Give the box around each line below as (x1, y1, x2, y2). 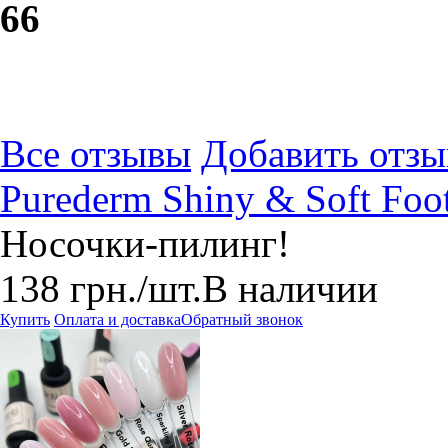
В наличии (202, 267, 378, 310)
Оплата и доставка (54, 311, 181, 328)
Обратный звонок (181, 311, 303, 328)
